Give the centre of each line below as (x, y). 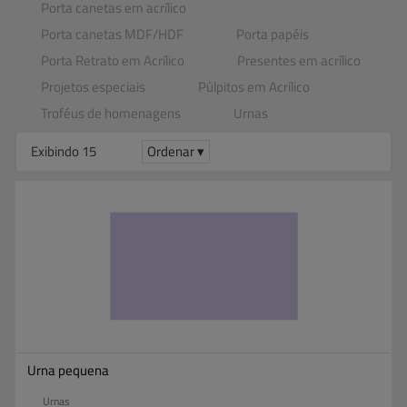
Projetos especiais (93, 86)
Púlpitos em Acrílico (254, 86)
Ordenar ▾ (176, 151)
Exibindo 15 (64, 151)
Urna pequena (68, 370)
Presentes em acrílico (299, 60)
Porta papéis (273, 34)
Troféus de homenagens (111, 113)
